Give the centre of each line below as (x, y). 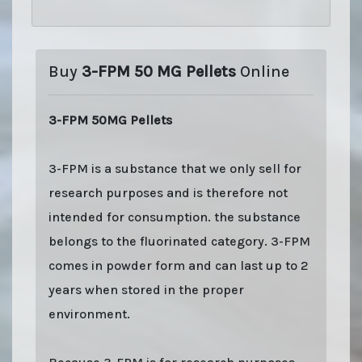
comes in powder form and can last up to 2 (179, 265)
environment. (89, 314)
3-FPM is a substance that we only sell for (175, 168)
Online (265, 71)
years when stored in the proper (146, 289)
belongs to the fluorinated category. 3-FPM (179, 241)
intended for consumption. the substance (175, 217)
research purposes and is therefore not (168, 192)
